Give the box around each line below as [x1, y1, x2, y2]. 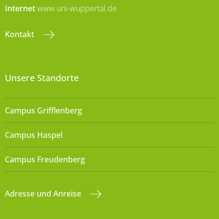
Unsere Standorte [5, 72, 79, 84]
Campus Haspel [5, 130, 63, 141]
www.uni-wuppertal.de [35, 3, 117, 14]
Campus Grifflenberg [5, 105, 82, 116]
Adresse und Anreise [5, 188, 83, 199]
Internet [5, 3, 35, 14]
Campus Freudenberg [5, 154, 85, 165]
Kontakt [5, 29, 36, 40]
